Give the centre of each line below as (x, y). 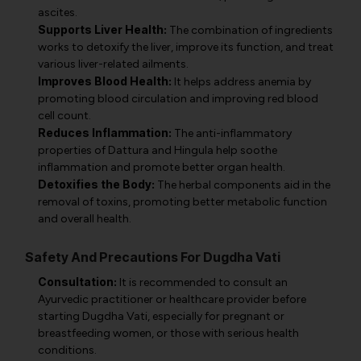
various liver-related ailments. (113, 64)
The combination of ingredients (250, 30)
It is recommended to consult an (202, 282)
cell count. (64, 116)
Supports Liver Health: (102, 29)
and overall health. (85, 219)
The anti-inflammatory (232, 133)
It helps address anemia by (241, 82)
